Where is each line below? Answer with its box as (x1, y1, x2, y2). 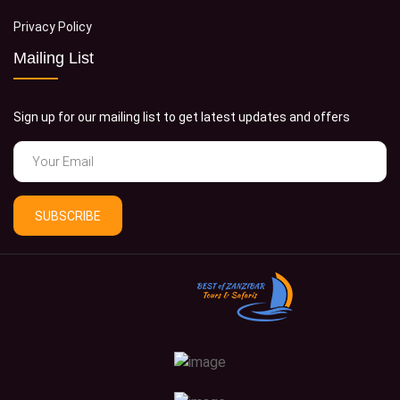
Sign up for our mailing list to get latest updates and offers (13, 110, 350, 124)
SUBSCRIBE (35, 209, 101, 223)
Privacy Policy (13, 20, 92, 34)
